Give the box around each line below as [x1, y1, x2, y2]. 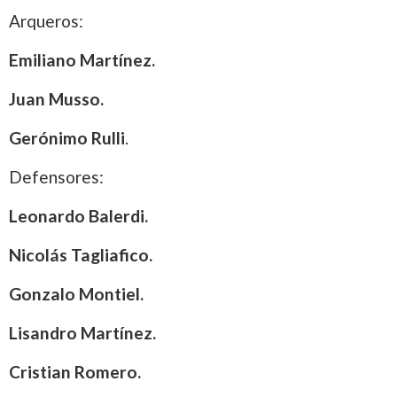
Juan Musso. [9, 89, 104, 110]
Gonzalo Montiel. [9, 284, 144, 305]
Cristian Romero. [9, 362, 141, 383]
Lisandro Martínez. [9, 323, 156, 344]
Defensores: [9, 167, 104, 188]
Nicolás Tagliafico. [9, 245, 152, 266]
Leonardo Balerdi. [9, 206, 148, 227]
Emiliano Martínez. [9, 50, 155, 71]
